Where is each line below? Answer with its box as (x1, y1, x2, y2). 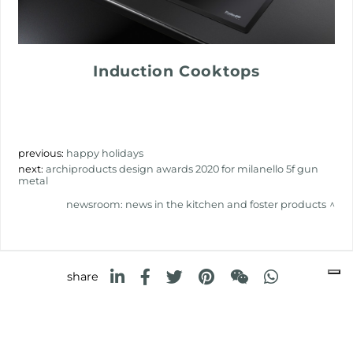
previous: (18, 147, 67, 159)
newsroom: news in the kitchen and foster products (65, 198, 326, 210)
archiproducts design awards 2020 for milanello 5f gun (46, 162, 319, 175)
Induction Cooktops (93, 61, 260, 80)
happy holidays (66, 147, 144, 159)
